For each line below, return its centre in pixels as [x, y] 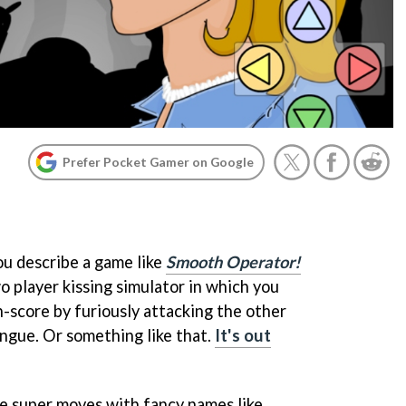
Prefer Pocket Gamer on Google [158, 162]
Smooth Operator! [233, 261]
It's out [243, 335]
